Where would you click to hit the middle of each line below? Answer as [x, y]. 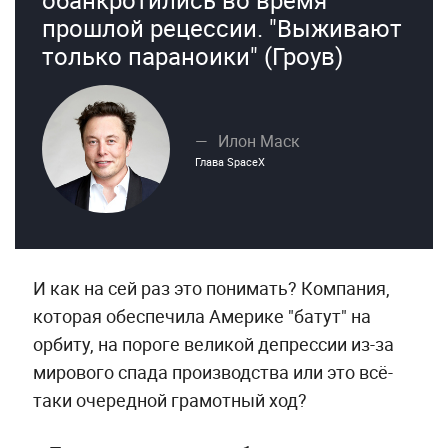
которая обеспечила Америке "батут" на [201, 315]
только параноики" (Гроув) [192, 55]
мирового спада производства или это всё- [212, 371]
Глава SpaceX [229, 161]
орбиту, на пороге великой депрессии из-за [213, 343]
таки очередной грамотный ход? [169, 399]
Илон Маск [258, 140]
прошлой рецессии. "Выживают [221, 27]
